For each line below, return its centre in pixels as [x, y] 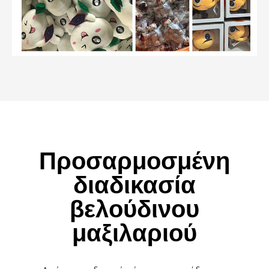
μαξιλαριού [134, 233]
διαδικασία [134, 185]
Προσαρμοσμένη [134, 161]
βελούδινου [134, 209]
